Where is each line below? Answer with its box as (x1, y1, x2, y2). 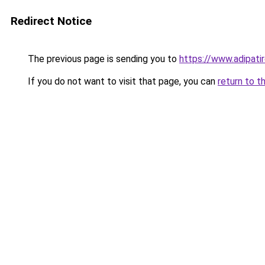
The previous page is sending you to (25, 53, 179, 64)
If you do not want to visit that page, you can (25, 76, 218, 87)
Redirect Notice (11, 14, 92, 28)
